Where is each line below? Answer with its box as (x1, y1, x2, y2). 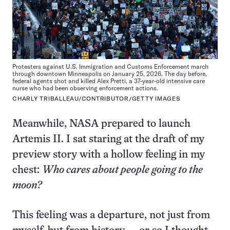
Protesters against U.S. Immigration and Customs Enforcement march (12, 63, 208, 71)
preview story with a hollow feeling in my (12, 150, 205, 160)
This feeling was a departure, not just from (12, 210, 210, 221)
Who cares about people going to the (42, 165, 203, 176)
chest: (12, 165, 42, 176)
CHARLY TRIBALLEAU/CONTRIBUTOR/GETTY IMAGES (12, 95, 181, 103)
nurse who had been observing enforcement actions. (12, 84, 158, 92)
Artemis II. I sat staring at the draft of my (12, 135, 204, 145)
